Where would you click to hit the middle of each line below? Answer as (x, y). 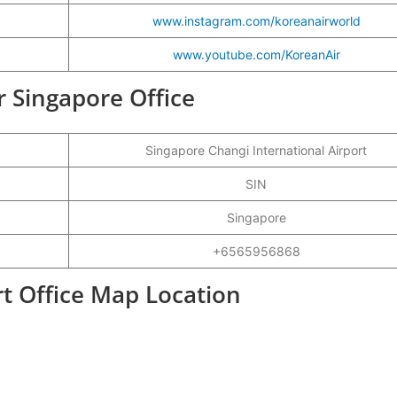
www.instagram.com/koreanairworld (256, 20)
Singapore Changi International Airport (256, 150)
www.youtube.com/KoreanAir (256, 54)
